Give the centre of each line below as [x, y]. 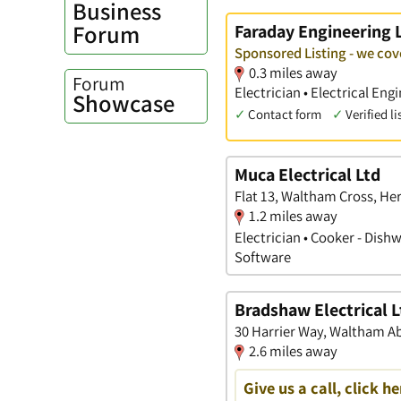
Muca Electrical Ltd [307, 175]
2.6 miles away [293, 350]
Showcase [124, 104]
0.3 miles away [293, 72]
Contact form [285, 114]
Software [263, 257]
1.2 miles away [293, 216]
